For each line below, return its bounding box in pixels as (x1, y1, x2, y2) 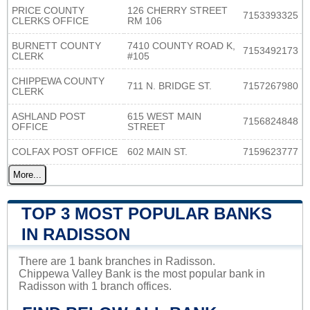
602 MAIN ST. (127, 147, 188, 158)
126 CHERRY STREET (127, 6, 228, 17)
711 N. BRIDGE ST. (127, 81, 212, 92)
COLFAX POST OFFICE (12, 147, 118, 158)
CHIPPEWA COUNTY (12, 76, 104, 87)
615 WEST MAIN (127, 111, 201, 122)
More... (13, 170, 42, 181)
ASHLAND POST (12, 111, 86, 122)
